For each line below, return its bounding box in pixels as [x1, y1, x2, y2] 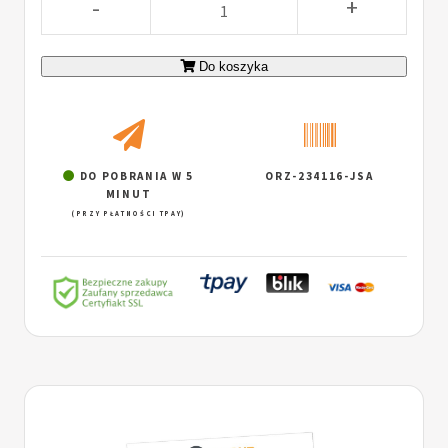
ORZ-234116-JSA [265, 168, 374, 183]
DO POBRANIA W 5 [75, 168, 194, 183]
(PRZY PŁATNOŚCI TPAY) [70, 208, 187, 218]
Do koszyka [199, 59, 268, 75]
